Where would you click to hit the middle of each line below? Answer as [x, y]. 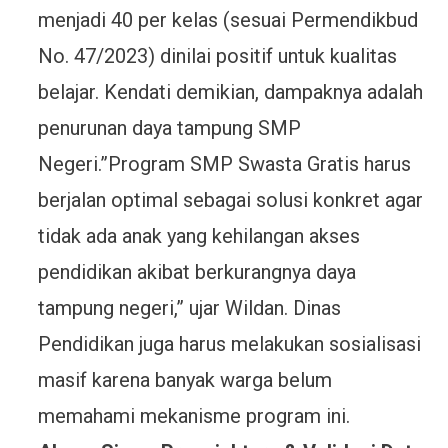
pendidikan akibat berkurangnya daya [196, 272]
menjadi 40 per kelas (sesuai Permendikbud [227, 20]
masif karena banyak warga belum [184, 380]
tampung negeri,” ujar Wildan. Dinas [189, 308]
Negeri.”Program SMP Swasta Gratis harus [224, 164]
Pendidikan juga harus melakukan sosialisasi [229, 344]
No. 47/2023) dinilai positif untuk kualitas [217, 56]
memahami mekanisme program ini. [193, 416]
